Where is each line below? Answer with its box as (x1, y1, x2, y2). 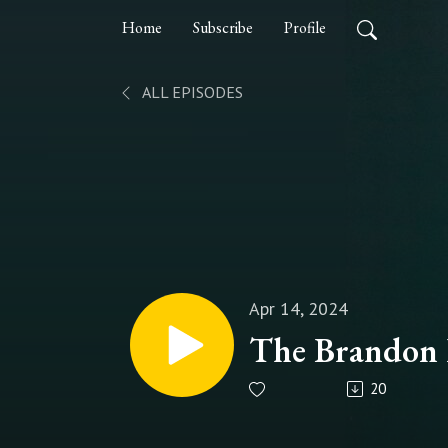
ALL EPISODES (139, 82, 243, 102)
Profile (284, 17, 326, 38)
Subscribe (193, 17, 253, 38)
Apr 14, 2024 (249, 297, 348, 320)
